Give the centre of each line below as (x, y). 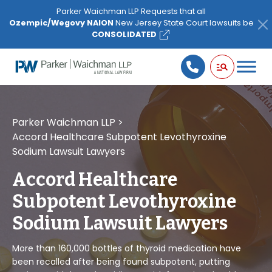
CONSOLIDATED (124, 34)
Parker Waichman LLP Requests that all (131, 11)
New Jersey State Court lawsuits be (183, 23)
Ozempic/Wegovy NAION (61, 23)
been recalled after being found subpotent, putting (121, 262)
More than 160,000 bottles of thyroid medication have (127, 248)
